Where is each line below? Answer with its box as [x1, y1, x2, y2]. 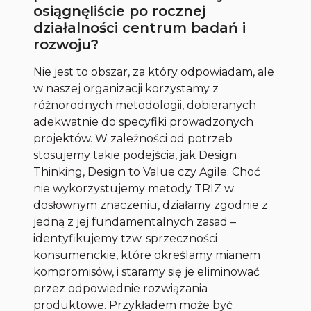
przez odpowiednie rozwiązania [33, 282, 208, 296]
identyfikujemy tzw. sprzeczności [33, 232, 218, 246]
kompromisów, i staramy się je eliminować [33, 265, 260, 279]
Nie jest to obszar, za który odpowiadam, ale [33, 65, 275, 79]
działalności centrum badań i [33, 19, 246, 37]
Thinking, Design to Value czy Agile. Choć [33, 165, 261, 179]
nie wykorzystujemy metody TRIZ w [33, 182, 235, 196]
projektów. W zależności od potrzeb [33, 132, 233, 146]
